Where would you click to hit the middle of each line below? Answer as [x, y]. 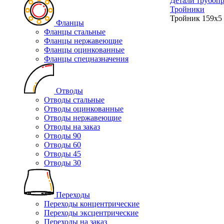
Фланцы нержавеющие [83, 41]
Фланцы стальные [75, 32]
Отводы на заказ [72, 127]
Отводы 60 [62, 145]
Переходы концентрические [92, 204]
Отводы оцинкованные [84, 109]
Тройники [187, 9]
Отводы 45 [62, 154]
